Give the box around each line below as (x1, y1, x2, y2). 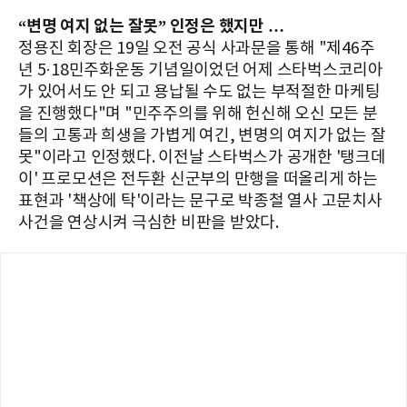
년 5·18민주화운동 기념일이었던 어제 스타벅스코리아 (18, 60, 383, 80)
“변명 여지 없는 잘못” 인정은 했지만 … (18, 15, 284, 36)
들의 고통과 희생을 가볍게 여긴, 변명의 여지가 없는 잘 (18, 125, 386, 145)
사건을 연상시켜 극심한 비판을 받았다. (18, 213, 279, 233)
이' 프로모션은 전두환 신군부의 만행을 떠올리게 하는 (18, 169, 378, 189)
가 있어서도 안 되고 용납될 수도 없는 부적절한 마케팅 (18, 82, 381, 102)
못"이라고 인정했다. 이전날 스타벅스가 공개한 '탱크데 (18, 147, 386, 167)
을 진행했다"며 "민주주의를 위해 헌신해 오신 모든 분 (18, 104, 378, 124)
